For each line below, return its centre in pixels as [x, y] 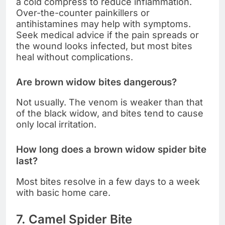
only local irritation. [56, 125]
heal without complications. [75, 57]
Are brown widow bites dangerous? [96, 82]
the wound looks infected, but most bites [104, 46]
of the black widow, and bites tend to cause [110, 114]
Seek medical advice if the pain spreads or [107, 35]
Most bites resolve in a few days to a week [108, 182]
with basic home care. [63, 193]
